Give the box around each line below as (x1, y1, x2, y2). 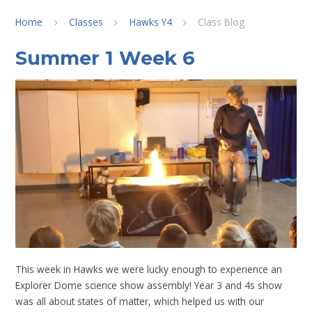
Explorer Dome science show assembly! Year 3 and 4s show (15, 279, 283, 292)
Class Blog (198, 15, 245, 29)
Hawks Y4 (129, 15, 172, 29)
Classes (69, 15, 104, 29)
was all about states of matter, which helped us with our (15, 295, 265, 309)
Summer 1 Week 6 (15, 46, 196, 70)
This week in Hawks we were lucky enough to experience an (15, 263, 283, 276)
